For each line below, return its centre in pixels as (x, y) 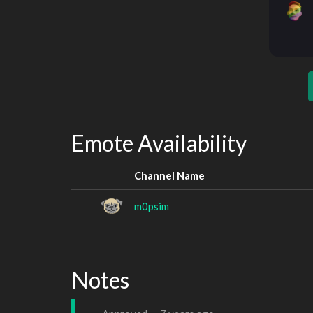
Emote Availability (159, 143)
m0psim (152, 206)
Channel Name (169, 175)
